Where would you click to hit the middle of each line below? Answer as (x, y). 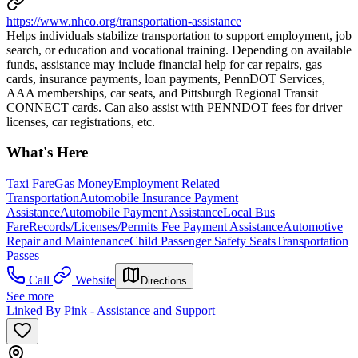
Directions (164, 281)
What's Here (47, 153)
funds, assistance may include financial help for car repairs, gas (164, 64)
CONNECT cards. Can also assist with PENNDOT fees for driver (174, 107)
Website (95, 280)
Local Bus (249, 213)
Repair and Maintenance (68, 241)
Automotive (313, 227)
